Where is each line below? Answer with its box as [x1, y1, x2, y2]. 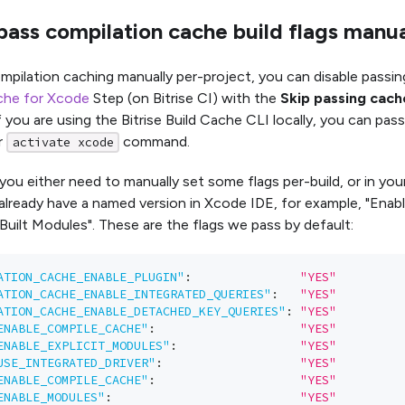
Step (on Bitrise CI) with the [89, 89, 280, 107]
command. [119, 132, 191, 150]
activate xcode [12, 134, 114, 150]
